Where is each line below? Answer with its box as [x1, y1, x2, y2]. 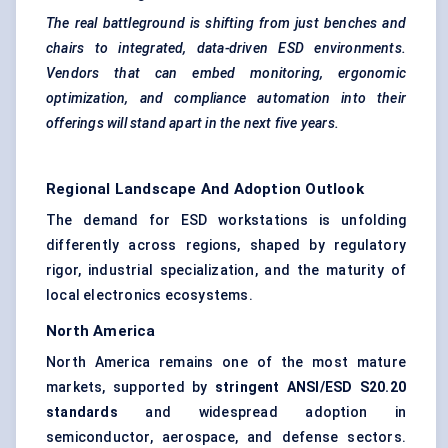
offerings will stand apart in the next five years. [46, 115, 339, 132]
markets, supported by [46, 379, 215, 396]
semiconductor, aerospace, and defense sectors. [46, 429, 406, 446]
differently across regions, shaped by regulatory [46, 237, 406, 254]
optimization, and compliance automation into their [46, 90, 406, 107]
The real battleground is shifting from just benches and [46, 15, 406, 32]
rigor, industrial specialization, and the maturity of [46, 262, 406, 279]
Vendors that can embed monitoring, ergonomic [46, 65, 406, 82]
